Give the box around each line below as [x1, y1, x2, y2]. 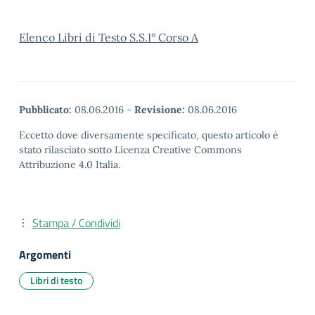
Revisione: [134, 103, 185, 116]
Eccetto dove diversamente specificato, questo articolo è [19, 129, 278, 141]
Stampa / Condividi [32, 214, 120, 231]
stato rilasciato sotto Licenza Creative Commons [19, 143, 242, 156]
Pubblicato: [19, 103, 72, 116]
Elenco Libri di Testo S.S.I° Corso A [19, 30, 198, 44]
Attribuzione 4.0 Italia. [19, 158, 120, 171]
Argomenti [19, 246, 71, 263]
